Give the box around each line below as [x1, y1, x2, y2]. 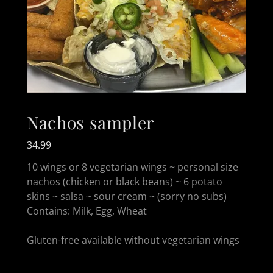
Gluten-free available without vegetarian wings [27, 233, 239, 247]
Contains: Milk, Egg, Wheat [27, 204, 147, 218]
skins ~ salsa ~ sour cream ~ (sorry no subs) [27, 189, 227, 203]
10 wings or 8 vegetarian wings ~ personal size [27, 160, 238, 174]
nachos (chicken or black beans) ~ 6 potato [27, 174, 222, 188]
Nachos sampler [27, 111, 155, 133]
